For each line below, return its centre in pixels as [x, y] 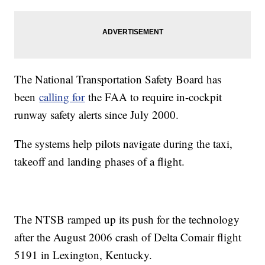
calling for [62, 96]
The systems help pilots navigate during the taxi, [124, 143]
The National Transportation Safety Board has [118, 79]
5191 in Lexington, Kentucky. [83, 254]
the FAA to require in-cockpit [153, 96]
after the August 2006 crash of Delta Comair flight [128, 237]
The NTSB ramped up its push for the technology [127, 219]
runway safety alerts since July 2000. [97, 114]
